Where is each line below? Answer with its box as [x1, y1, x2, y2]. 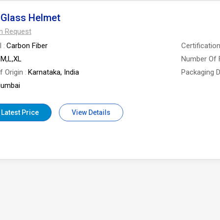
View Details [71, 109, 110, 116]
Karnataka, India [27, 68, 79, 77]
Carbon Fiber [6, 41, 48, 50]
